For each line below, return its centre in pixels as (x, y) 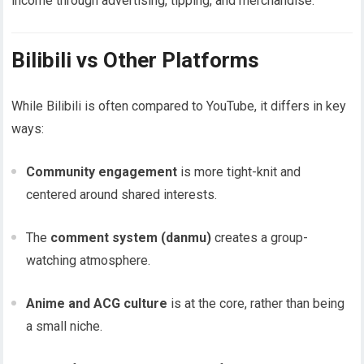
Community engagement (102, 172)
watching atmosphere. (89, 261)
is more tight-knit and (239, 172)
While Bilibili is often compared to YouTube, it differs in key (179, 106)
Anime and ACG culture (97, 304)
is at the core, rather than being (256, 304)
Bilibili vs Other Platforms (136, 61)
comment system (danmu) (131, 238)
